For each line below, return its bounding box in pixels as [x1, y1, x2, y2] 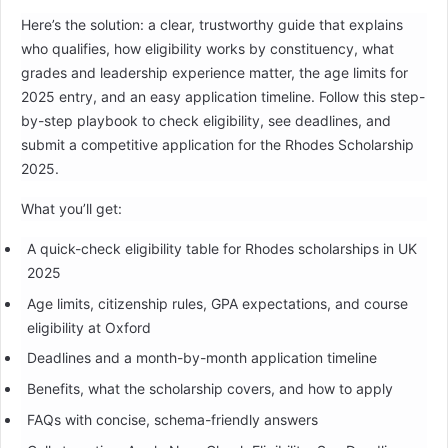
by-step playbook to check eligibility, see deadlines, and [21, 111, 391, 129]
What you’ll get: [21, 199, 122, 217]
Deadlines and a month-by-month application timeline [26, 349, 377, 367]
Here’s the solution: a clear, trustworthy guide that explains [21, 15, 403, 33]
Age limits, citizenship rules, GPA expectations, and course [26, 294, 408, 312]
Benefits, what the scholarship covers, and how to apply [26, 380, 393, 398]
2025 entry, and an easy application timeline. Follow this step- [21, 87, 425, 105]
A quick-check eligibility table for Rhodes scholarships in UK [26, 239, 417, 257]
